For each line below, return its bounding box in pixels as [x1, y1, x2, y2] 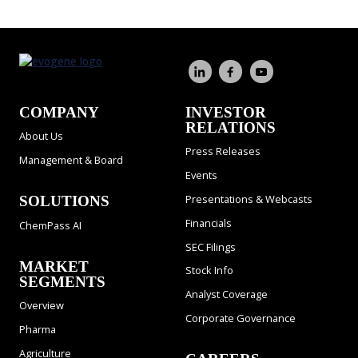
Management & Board [19, 153, 123, 168]
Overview [19, 298, 64, 313]
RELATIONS [185, 118, 276, 136]
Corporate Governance [185, 310, 296, 325]
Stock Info [185, 263, 233, 278]
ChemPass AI [19, 217, 82, 233]
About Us [19, 129, 63, 144]
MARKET [19, 257, 89, 275]
